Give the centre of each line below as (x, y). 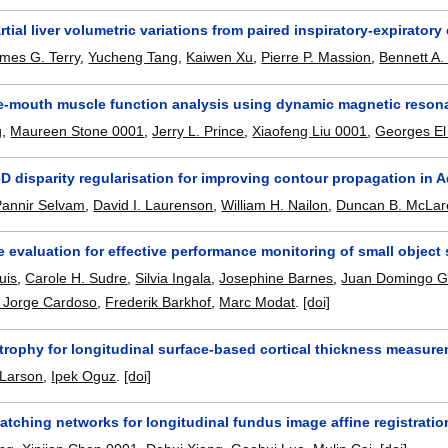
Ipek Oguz (84, 375)
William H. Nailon (275, 204)
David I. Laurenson (153, 204)
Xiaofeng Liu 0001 (310, 131)
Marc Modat (257, 302)
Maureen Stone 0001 (77, 131)
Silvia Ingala (173, 278)
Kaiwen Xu (220, 57)
